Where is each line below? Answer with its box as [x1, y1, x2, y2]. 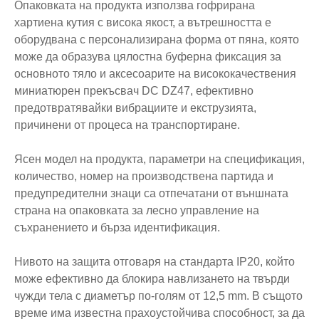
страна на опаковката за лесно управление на [14, 204, 259, 217]
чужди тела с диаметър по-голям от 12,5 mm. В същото [14, 290, 303, 303]
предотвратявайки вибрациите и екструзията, [14, 102, 256, 115]
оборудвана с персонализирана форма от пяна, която [14, 33, 299, 46]
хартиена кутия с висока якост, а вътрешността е [14, 16, 271, 29]
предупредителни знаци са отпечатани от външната [14, 187, 288, 200]
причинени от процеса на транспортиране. [14, 119, 240, 132]
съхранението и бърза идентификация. [14, 221, 220, 234]
